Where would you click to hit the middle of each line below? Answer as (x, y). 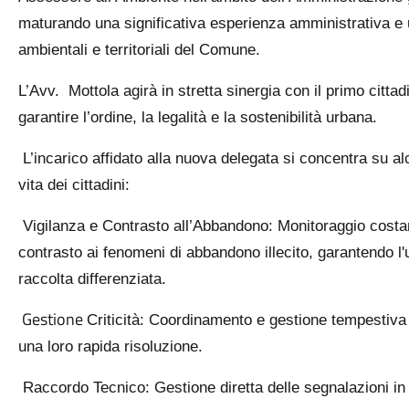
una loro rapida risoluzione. (110, 346)
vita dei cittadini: (73, 185)
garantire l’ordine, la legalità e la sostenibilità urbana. (197, 117)
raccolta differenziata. (92, 279)
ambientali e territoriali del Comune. (139, 50)
